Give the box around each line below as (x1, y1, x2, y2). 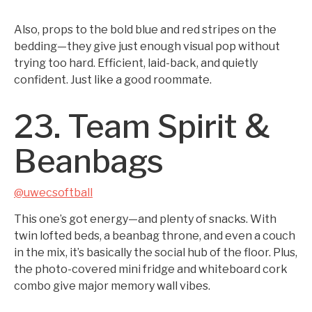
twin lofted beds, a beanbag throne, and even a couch (14, 229, 295, 242)
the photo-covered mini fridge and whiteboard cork (14, 263, 288, 276)
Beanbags (14, 142, 164, 180)
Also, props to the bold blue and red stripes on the (14, 23, 276, 36)
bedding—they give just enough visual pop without (14, 40, 280, 53)
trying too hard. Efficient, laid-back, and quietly (14, 56, 258, 70)
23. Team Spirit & (14, 107, 270, 146)
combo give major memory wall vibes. (14, 279, 210, 292)
